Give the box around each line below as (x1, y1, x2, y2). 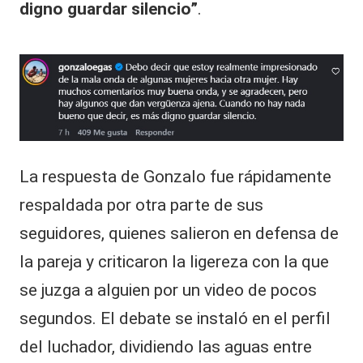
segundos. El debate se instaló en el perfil (19, 308, 331, 328)
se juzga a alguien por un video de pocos (19, 280, 317, 300)
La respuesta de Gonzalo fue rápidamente (19, 166, 331, 186)
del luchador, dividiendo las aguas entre (19, 336, 312, 357)
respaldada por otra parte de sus (19, 194, 263, 215)
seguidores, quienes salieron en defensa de (19, 223, 339, 243)
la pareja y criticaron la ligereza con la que (19, 251, 329, 271)
